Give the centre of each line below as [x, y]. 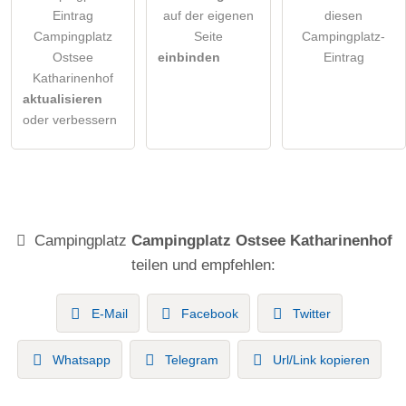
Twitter [312, 313]
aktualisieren [63, 99]
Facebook [210, 313]
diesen [344, 16]
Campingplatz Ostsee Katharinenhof [262, 241]
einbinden [189, 58]
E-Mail [109, 313]
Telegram [191, 359]
